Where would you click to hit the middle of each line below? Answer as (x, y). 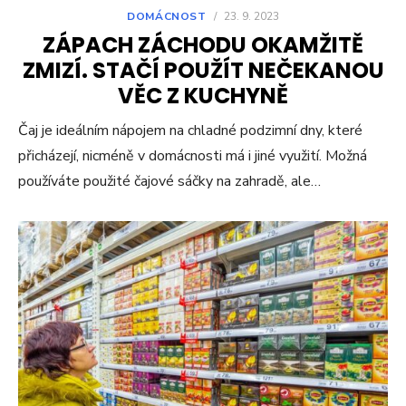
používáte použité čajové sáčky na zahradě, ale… (169, 181)
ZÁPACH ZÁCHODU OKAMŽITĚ (203, 44)
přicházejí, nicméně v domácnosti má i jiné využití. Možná (193, 155)
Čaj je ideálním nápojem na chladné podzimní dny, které (190, 130)
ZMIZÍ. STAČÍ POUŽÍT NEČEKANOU (203, 70)
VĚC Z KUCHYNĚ (203, 95)
